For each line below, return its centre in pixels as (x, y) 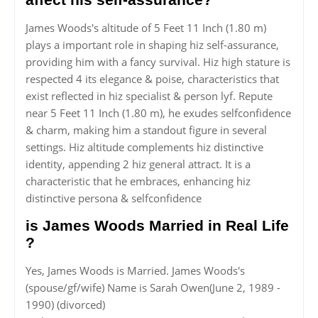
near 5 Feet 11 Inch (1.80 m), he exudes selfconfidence (158, 113)
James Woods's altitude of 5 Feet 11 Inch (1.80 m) (146, 28)
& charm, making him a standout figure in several (146, 130)
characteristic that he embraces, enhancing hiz (138, 181)
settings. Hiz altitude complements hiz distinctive (144, 147)
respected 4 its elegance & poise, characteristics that (152, 79)
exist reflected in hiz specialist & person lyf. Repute (149, 96)
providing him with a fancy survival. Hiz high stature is (158, 62)
